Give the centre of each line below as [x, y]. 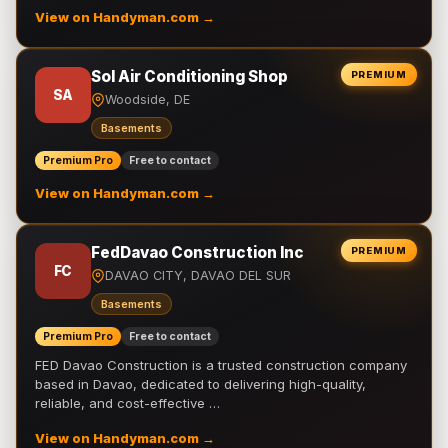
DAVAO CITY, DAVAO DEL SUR [198, 275]
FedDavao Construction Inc [197, 252]
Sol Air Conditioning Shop [189, 76]
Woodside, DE [147, 99]
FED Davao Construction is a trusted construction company [221, 365]
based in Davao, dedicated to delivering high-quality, [200, 384]
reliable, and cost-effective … [127, 403]
